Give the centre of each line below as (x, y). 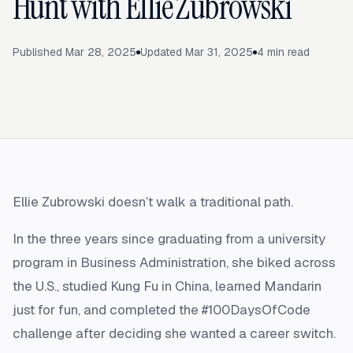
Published (39, 52)
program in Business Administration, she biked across (174, 262)
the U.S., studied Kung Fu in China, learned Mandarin (167, 286)
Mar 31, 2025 (219, 52)
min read (287, 52)
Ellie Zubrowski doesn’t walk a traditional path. (153, 202)
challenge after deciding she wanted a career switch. (174, 333)
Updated (163, 52)
